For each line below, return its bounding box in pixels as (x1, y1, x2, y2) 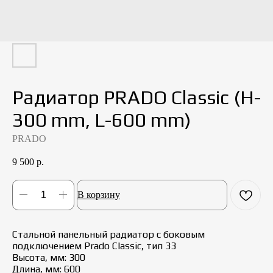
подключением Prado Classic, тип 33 (12, 239, 176, 252)
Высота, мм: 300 (12, 251, 85, 263)
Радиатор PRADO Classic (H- (12, 86, 261, 108)
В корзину (77, 189, 120, 200)
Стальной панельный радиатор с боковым (12, 228, 205, 240)
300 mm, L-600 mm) (12, 108, 191, 131)
